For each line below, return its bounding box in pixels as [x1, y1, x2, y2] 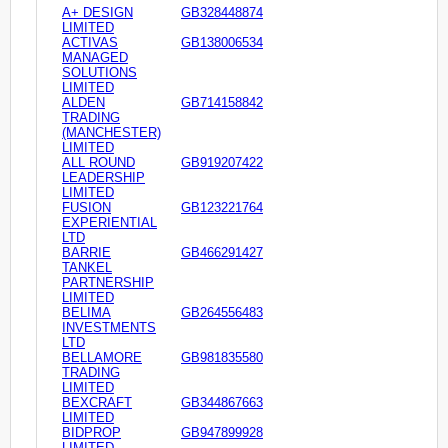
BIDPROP [62, 425, 121, 441]
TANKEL [62, 260, 112, 276]
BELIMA [62, 305, 111, 321]
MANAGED [62, 50, 128, 66]
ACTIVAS [62, 35, 118, 51]
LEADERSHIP [62, 170, 145, 186]
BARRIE [62, 245, 111, 261]
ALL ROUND [62, 155, 135, 171]
